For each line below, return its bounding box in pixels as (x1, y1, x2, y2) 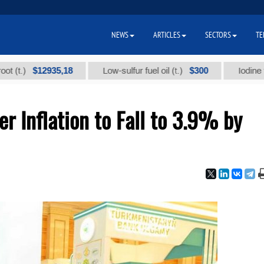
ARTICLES (153, 29, 180, 40)
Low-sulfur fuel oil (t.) (71, 66, 154, 75)
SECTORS (205, 29, 231, 40)
